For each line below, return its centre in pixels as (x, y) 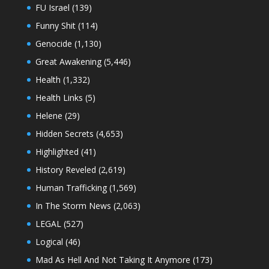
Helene (49, 116)
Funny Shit (55, 26)
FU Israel (52, 8)
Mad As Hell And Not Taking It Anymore (113, 260)
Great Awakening (68, 62)
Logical (49, 242)
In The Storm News (73, 206)
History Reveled (65, 170)
